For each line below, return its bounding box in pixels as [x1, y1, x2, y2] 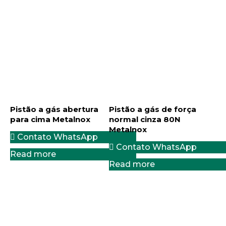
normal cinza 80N [108, 115, 181, 125]
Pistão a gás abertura [10, 104, 98, 115]
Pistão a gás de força [108, 104, 196, 115]
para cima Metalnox [10, 115, 90, 125]
